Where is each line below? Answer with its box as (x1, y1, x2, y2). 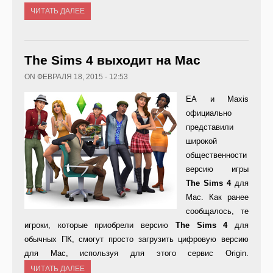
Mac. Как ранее (186, 193, 249, 202)
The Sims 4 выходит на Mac (24, 53, 200, 68)
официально (186, 108, 232, 118)
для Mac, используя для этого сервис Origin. (24, 249, 249, 258)
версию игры (186, 165, 249, 174)
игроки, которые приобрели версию (24, 221, 175, 230)
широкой (186, 136, 217, 146)
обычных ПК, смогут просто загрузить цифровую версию (24, 235, 249, 244)
